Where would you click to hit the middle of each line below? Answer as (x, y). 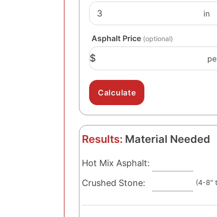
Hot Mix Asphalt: (116, 163)
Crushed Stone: (114, 183)
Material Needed (166, 139)
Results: (102, 139)
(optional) (158, 39)
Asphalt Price (117, 38)
